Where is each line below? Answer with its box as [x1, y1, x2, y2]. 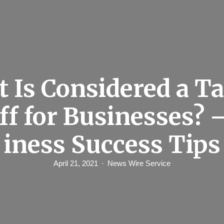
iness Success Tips [3, 130, 220, 159]
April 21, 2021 [53, 159, 98, 167]
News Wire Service [107, 159, 170, 167]
